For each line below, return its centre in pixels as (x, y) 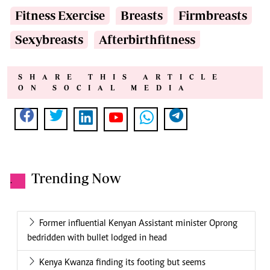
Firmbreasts (213, 16)
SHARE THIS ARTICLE (121, 77)
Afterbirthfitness (147, 40)
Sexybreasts (49, 40)
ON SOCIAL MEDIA (105, 88)
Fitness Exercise (60, 16)
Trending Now (76, 178)
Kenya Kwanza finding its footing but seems (122, 263)
